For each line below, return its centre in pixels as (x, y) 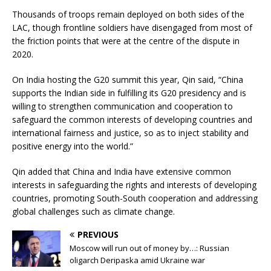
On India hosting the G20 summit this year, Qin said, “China (128, 80)
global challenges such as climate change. (93, 212)
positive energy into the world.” (73, 146)
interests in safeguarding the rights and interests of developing (134, 185)
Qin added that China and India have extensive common (122, 172)
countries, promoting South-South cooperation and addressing (135, 198)
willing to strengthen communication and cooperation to (122, 106)
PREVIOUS (98, 235)
